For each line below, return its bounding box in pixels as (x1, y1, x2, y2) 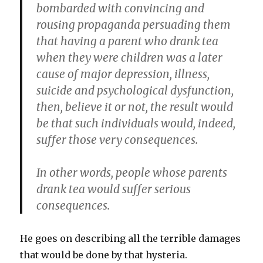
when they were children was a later (36, 50, 223, 65)
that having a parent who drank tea (36, 34, 219, 48)
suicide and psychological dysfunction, (36, 83, 234, 97)
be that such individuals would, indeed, (36, 116, 236, 130)
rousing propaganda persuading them (36, 18, 231, 32)
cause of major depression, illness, (36, 67, 210, 81)
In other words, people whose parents (36, 166, 228, 180)
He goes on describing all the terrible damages (20, 232, 241, 244)
